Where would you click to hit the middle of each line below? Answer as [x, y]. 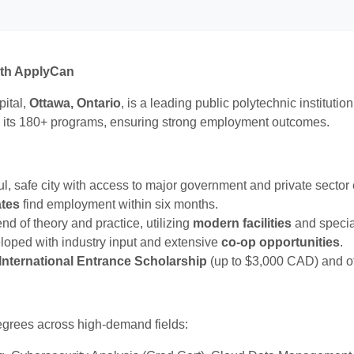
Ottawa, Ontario [75, 103]
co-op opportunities [281, 242]
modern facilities [242, 223]
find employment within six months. [119, 204]
